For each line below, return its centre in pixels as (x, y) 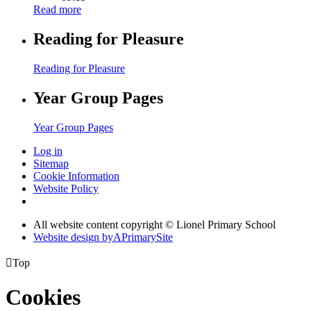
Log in (48, 151)
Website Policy (66, 188)
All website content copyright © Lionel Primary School (154, 224)
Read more (57, 10)
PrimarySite (147, 237)
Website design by (73, 237)
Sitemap (51, 163)
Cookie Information (76, 176)
